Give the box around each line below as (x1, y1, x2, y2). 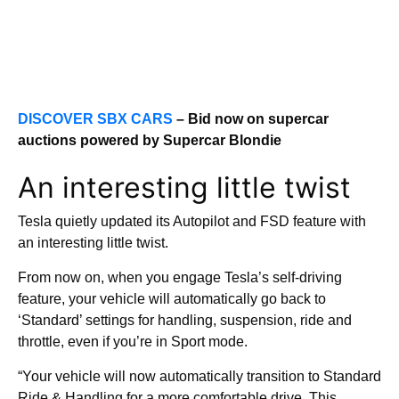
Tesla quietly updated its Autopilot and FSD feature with (18, 214, 366, 229)
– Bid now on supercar (173, 111, 329, 126)
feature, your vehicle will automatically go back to (18, 291, 326, 306)
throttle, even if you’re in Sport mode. (18, 334, 248, 349)
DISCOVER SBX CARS (18, 111, 173, 126)
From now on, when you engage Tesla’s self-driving (18, 270, 342, 285)
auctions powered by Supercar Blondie (18, 133, 281, 148)
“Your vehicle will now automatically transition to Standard (18, 369, 381, 384)
